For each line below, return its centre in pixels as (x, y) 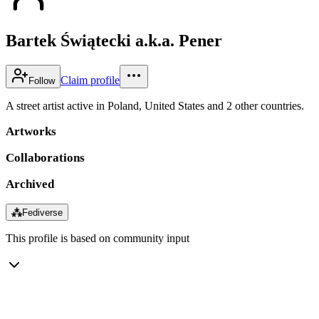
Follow (42, 80)
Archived (30, 184)
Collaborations (45, 157)
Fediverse (42, 212)
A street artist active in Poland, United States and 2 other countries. (155, 105)
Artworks (31, 131)
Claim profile (90, 80)
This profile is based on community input (98, 238)
